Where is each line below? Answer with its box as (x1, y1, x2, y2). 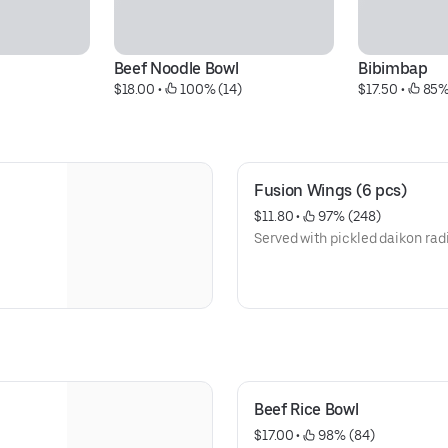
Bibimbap (358, 59, 428, 78)
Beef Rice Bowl (254, 400, 359, 419)
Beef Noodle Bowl (113, 59, 239, 78)
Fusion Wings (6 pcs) (254, 181, 407, 200)
